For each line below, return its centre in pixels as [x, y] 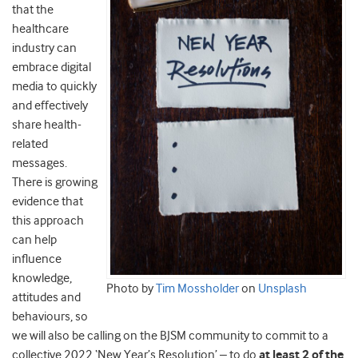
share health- [47, 124]
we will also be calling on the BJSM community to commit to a [170, 335]
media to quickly [54, 86]
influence [37, 259]
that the [33, 9]
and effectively [50, 105]
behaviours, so [50, 316]
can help [34, 239]
